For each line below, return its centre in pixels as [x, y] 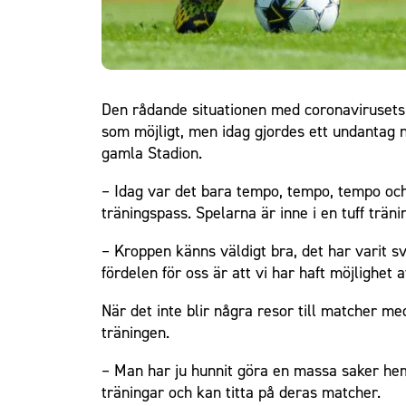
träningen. [135, 333]
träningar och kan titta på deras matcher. [241, 392]
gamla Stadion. [152, 153]
